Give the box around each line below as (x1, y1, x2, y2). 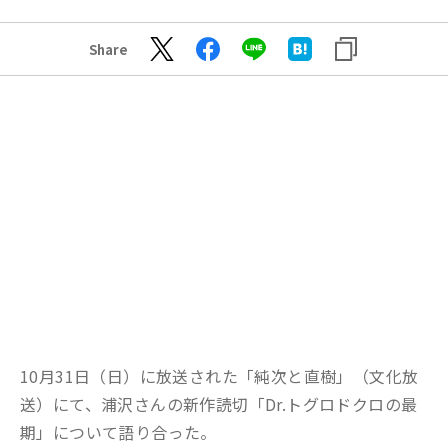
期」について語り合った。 (20, 420, 217, 444)
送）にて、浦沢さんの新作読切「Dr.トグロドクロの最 (20, 392, 418, 416)
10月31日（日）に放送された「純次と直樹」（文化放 (20, 364, 419, 388)
